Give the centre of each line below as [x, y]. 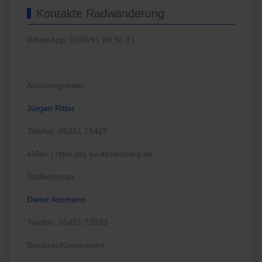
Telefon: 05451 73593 [68, 223]
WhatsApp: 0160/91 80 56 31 [81, 40]
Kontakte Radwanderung [101, 14]
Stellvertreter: [52, 177]
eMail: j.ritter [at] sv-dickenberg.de [90, 154]
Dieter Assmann [56, 200]
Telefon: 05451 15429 [68, 131]
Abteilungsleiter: [57, 86]
